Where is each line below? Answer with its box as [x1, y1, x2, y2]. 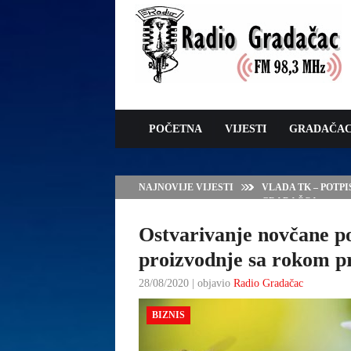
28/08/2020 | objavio [139, 277, 233, 289]
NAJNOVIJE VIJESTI [139, 182, 233, 193]
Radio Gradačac [233, 277, 303, 289]
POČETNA [149, 123, 202, 135]
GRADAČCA [262, 196, 318, 207]
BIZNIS [152, 309, 185, 320]
